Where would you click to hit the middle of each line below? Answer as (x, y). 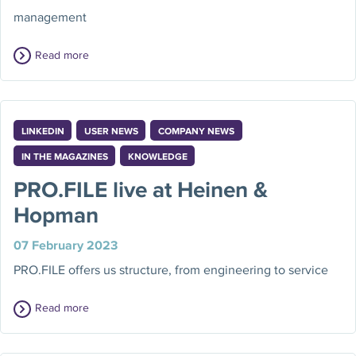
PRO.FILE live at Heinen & (141, 189)
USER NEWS (111, 131)
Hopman (56, 215)
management (50, 17)
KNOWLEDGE (157, 156)
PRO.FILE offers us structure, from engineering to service (171, 269)
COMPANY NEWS (197, 131)
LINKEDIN (43, 131)
